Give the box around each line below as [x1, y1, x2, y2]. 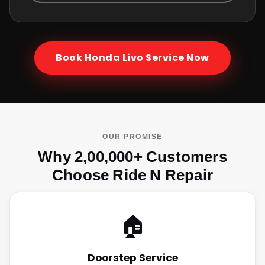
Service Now [143, 51, 209, 65]
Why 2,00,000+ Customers [38, 147, 227, 166]
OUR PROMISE [102, 132, 163, 141]
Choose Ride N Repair [52, 166, 213, 184]
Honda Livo [84, 51, 144, 65]
